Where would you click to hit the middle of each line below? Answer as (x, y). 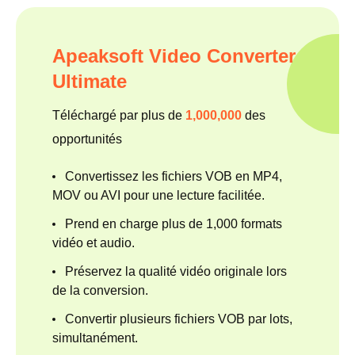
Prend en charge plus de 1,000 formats (174, 223)
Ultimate (90, 81)
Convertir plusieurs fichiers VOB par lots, (179, 319)
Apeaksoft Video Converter (174, 55)
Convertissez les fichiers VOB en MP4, (174, 176)
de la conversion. (100, 290)
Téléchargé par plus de (119, 115)
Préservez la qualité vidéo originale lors (176, 271)
